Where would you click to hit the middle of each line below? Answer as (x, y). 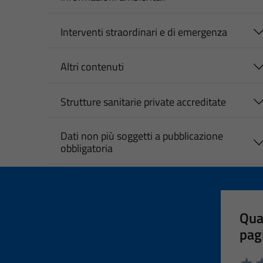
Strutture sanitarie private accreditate (143, 102)
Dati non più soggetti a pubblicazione (141, 136)
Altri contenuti (92, 67)
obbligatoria (86, 149)
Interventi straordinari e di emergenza (144, 32)
